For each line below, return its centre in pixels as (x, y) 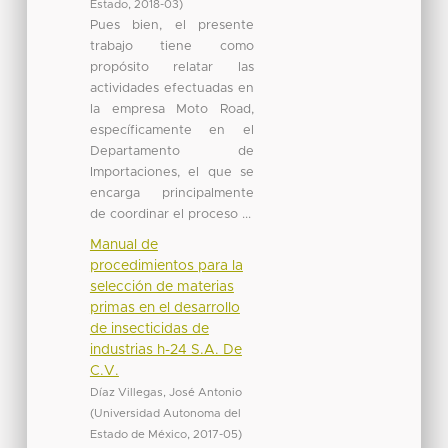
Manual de (123, 244)
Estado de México (138, 434)
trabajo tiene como (171, 46)
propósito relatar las (171, 67)
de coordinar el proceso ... (170, 214)
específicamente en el (171, 130)
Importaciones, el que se (171, 172)
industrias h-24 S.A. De (165, 349)
